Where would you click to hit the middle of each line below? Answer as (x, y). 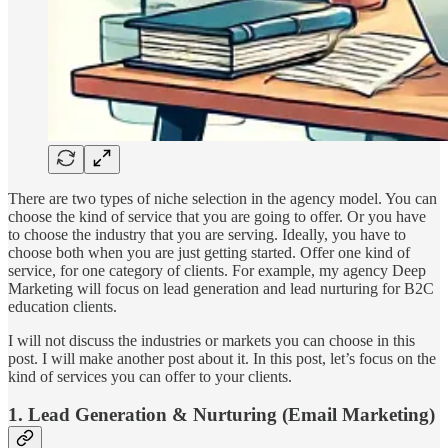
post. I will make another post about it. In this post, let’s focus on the (222, 358)
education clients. (62, 306)
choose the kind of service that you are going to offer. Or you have (217, 216)
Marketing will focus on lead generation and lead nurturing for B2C (221, 288)
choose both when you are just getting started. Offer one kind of (209, 252)
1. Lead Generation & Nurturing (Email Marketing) (221, 415)
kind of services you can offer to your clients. (150, 376)
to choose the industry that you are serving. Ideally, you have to (207, 234)
